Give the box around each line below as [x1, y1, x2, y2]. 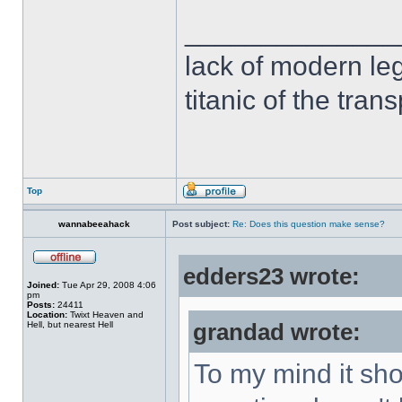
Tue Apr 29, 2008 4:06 [59, 280, 156, 290]
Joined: [27, 280, 59, 290]
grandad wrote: [193, 319, 361, 345]
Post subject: [172, 219, 230, 229]
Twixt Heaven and [67, 310, 144, 319]
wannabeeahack [58, 219, 130, 229]
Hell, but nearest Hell [27, 319, 113, 329]
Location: [27, 310, 67, 319]
